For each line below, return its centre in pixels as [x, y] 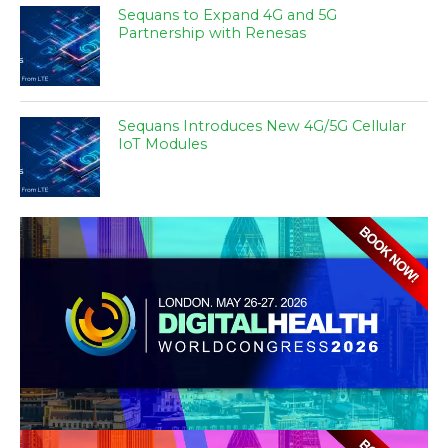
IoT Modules [163, 144]
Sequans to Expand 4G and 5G [228, 15]
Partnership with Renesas [212, 33]
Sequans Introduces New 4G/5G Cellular [262, 126]
